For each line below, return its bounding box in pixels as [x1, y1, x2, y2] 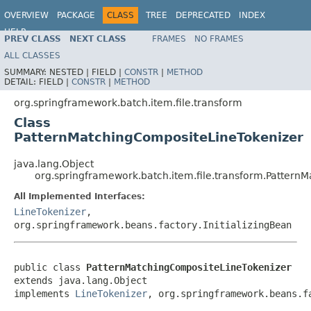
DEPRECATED [176, 10, 230, 20]
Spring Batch [246, 34, 296, 43]
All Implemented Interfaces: [14, 191, 145, 201]
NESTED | [49, 67, 92, 77]
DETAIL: [4, 76, 39, 87]
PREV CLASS [4, 33, 61, 44]
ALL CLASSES [4, 50, 60, 60]
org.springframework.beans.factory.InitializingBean [14, 219, 292, 230]
